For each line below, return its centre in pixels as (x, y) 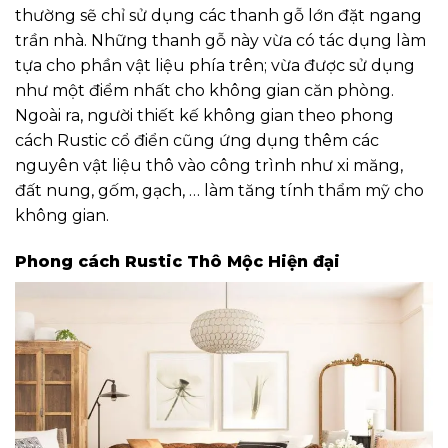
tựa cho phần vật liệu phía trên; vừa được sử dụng (215, 65)
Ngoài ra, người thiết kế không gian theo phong (204, 115)
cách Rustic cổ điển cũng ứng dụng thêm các (197, 140)
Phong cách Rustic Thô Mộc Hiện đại (177, 261)
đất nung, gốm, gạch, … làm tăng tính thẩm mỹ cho (219, 190)
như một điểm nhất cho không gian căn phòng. (204, 90)
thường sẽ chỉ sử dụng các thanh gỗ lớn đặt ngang (218, 15)
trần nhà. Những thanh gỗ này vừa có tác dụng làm (220, 40)
